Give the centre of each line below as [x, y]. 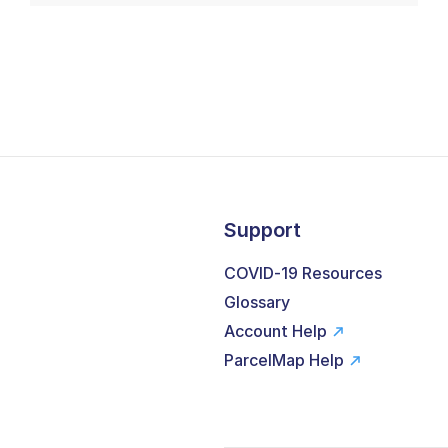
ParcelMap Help [284, 359]
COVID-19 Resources [303, 272]
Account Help [275, 330]
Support [262, 230]
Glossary [257, 301]
